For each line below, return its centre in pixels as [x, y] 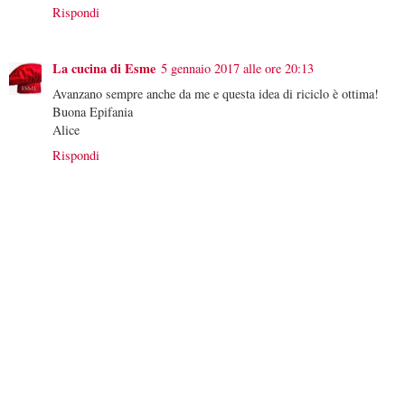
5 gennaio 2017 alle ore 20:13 [237, 68]
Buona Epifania [93, 111]
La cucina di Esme [104, 68]
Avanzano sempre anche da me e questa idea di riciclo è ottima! [216, 93]
